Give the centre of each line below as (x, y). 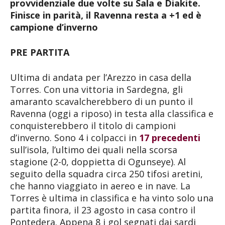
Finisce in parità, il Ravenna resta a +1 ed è (106, 15)
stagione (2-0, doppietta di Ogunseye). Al (98, 161)
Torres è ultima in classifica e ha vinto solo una (112, 198)
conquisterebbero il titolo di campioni (93, 125)
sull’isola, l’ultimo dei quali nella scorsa (94, 149)
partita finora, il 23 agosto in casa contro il (103, 210)
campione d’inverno (54, 27)
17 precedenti (170, 137)
